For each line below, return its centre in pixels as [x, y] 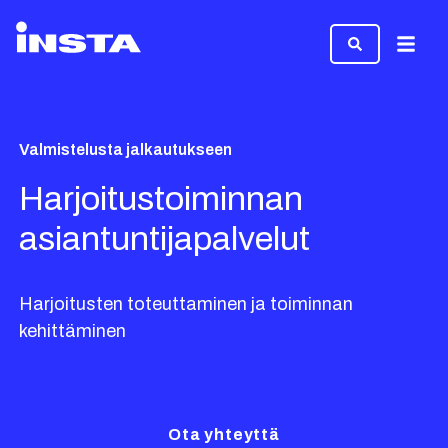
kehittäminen [73, 331]
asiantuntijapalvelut [165, 238]
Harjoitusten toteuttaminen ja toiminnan [186, 304]
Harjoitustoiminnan [161, 198]
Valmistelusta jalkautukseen [126, 149]
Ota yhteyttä [224, 434]
